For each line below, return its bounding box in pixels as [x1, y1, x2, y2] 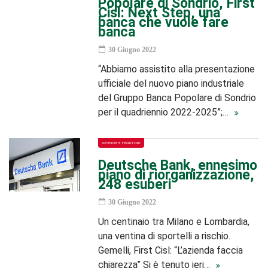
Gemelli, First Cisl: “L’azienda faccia [98, 245, 243, 256]
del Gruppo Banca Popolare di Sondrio [98, 92, 257, 103]
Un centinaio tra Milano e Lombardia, [98, 216, 250, 227]
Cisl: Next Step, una [98, 5, 221, 21]
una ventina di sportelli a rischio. [98, 230, 231, 242]
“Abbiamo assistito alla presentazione [98, 63, 255, 75]
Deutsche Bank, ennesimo [98, 157, 258, 173]
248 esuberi [98, 176, 172, 193]
